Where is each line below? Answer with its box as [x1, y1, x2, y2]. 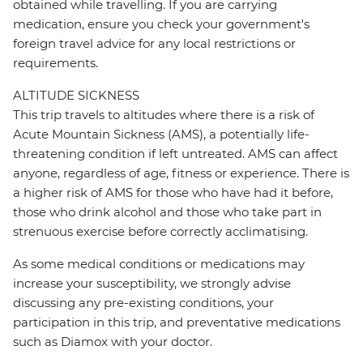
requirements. [13, 55, 101, 71]
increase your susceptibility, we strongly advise [13, 275, 291, 292]
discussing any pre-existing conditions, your [13, 295, 274, 311]
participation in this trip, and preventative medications [13, 314, 340, 331]
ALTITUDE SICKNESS [13, 88, 139, 104]
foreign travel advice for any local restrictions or [13, 36, 296, 52]
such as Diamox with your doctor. [13, 334, 212, 350]
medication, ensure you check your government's [13, 16, 310, 32]
